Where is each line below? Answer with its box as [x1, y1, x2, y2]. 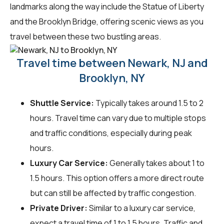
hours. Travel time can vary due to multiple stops [30, 112, 206, 124]
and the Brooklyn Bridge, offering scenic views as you [10, 15, 203, 27]
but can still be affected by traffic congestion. [30, 187, 196, 199]
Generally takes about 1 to [108, 157, 204, 169]
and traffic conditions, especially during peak [30, 127, 192, 139]
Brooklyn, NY [79, 70, 145, 86]
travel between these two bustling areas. [10, 30, 161, 42]
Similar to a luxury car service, [87, 202, 195, 214]
